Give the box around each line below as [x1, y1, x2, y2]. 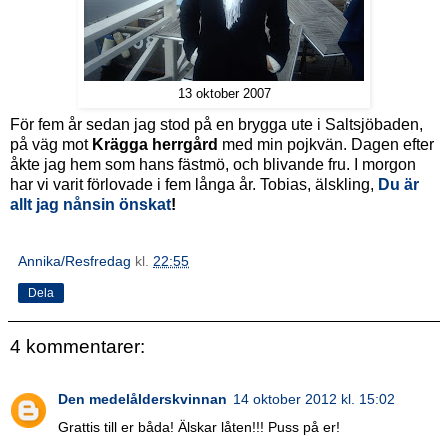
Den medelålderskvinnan [58, 390, 227, 407]
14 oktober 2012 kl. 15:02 [233, 390, 395, 407]
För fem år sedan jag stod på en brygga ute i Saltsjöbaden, [10, 116, 423, 134]
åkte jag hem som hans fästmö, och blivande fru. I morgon [10, 156, 416, 174]
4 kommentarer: [10, 336, 145, 358]
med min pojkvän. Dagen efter [218, 136, 434, 154]
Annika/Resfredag [18, 253, 131, 270]
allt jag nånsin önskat [10, 196, 171, 214]
